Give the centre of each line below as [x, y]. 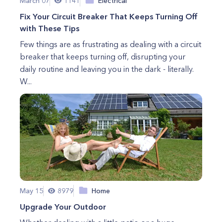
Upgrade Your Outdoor [63, 207]
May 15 [31, 191]
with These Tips [50, 28]
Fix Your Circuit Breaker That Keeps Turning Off [109, 16]
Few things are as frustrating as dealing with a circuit [111, 44]
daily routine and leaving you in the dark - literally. [107, 69]
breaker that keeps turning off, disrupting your [103, 56]
